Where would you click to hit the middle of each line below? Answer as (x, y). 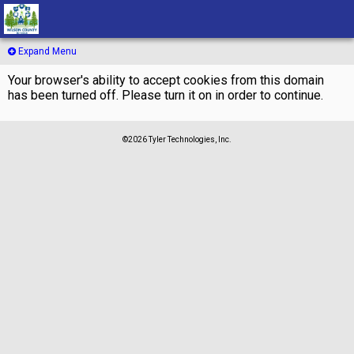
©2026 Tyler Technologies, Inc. (177, 139)
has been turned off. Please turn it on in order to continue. (166, 95)
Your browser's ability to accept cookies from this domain (166, 80)
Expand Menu (46, 51)
